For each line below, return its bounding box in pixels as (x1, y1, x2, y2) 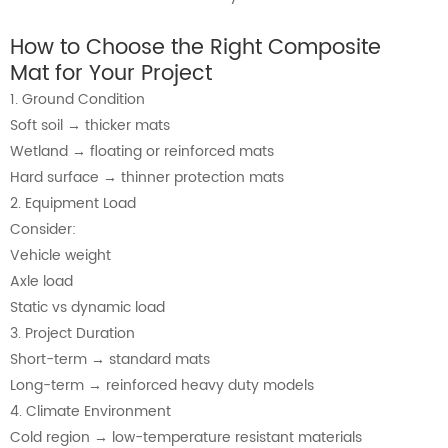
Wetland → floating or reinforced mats (10, 140, 274, 164)
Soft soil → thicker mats (10, 114, 170, 138)
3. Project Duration (10, 322, 135, 346)
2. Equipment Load (10, 192, 136, 216)
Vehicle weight (10, 244, 111, 268)
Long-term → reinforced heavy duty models (10, 374, 314, 398)
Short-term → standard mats (10, 348, 210, 372)
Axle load (10, 270, 73, 294)
